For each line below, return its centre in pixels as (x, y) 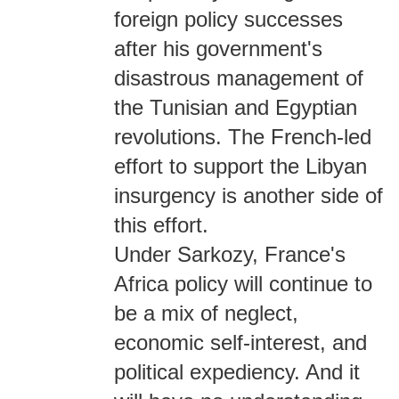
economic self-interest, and (240, 342)
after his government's (218, 49)
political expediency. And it (237, 372)
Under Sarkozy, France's (230, 254)
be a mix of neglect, (206, 313)
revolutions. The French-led (243, 137)
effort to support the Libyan (240, 166)
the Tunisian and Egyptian (236, 107)
